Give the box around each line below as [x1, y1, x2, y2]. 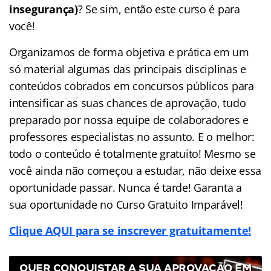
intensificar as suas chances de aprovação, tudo [9, 95, 246, 110]
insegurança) [9, 1, 78, 16]
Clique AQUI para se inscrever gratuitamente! [9, 223, 252, 238]
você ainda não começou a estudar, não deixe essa [9, 163, 262, 178]
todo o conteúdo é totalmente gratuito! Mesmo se [9, 146, 256, 161]
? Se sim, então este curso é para [77, 1, 240, 16]
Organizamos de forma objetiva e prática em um [9, 44, 249, 59]
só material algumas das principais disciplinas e [9, 61, 247, 76]
